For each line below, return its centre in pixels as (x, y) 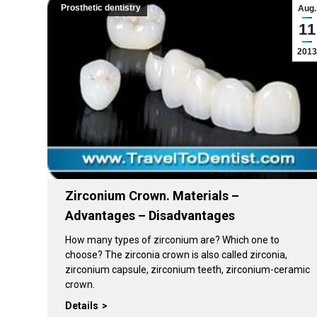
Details (82, 305)
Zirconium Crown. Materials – (152, 195)
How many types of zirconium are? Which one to (172, 240)
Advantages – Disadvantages (150, 215)
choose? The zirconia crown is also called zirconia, (176, 254)
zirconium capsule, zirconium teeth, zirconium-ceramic (188, 269)
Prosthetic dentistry (101, 8)
